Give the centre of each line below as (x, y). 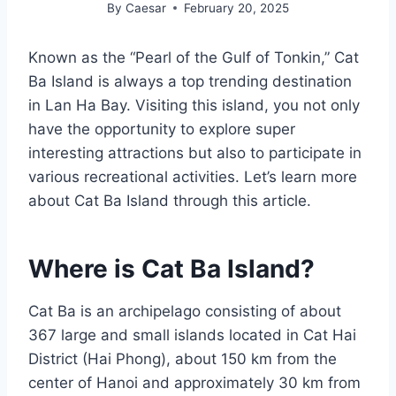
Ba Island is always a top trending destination (190, 81)
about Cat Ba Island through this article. (170, 200)
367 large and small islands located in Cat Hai (192, 335)
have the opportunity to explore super (162, 129)
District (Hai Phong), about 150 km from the (183, 358)
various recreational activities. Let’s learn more (193, 176)
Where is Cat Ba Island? (171, 268)
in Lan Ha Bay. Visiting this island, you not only (194, 105)
